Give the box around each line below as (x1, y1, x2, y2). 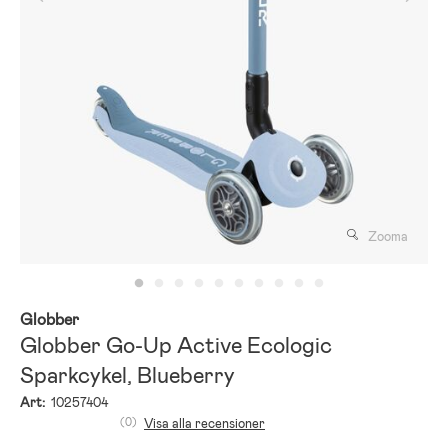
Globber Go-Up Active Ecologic (20, 330, 332, 360)
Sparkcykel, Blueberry (20, 360, 235, 390)
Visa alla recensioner (144, 414, 265, 432)
